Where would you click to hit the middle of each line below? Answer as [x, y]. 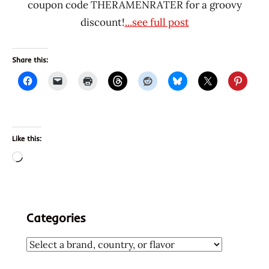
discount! [102, 22]
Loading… [45, 158]
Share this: [30, 59]
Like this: [27, 138]
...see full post [157, 22]
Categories [56, 217]
